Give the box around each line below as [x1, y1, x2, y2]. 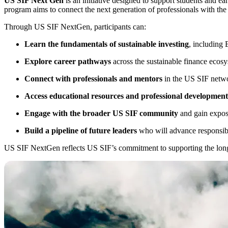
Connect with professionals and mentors [24, 74, 162, 83]
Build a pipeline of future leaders [24, 126, 137, 135]
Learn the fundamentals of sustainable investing [24, 39, 189, 48]
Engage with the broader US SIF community [24, 108, 178, 118]
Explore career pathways [24, 56, 111, 66]
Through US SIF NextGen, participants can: [4, 22, 146, 31]
